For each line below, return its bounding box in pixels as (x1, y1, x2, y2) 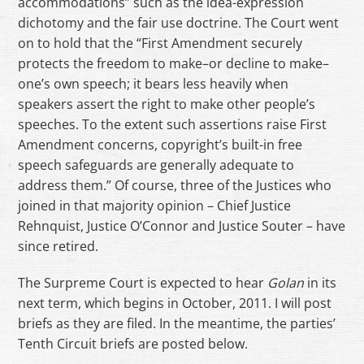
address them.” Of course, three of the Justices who (18, 176, 332, 195)
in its (304, 273, 337, 292)
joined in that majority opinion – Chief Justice (18, 197, 292, 215)
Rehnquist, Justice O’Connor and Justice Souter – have (18, 217, 346, 236)
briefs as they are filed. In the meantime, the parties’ (18, 314, 336, 332)
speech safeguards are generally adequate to (18, 156, 295, 175)
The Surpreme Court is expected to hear (18, 273, 268, 292)
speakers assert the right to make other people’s (18, 95, 316, 114)
